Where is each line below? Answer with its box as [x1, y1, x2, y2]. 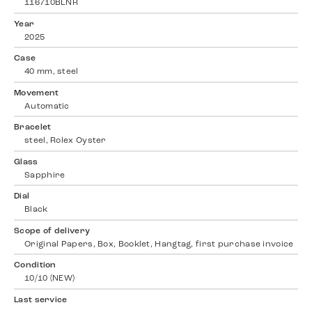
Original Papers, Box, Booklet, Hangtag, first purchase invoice [24, 240, 294, 249]
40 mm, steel [24, 68, 79, 77]
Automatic [24, 102, 70, 111]
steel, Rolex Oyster [24, 136, 107, 146]
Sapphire [24, 171, 65, 180]
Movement [14, 88, 59, 97]
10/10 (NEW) [24, 274, 75, 283]
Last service [14, 295, 68, 304]
